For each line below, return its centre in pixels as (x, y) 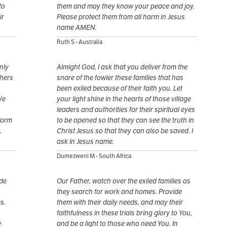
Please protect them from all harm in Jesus (121, 17)
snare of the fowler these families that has (120, 78)
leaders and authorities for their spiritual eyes (126, 110)
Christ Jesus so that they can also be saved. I (125, 131)
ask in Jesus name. (85, 142)
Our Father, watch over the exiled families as (124, 181)
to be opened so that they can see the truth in (125, 120)
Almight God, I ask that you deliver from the (122, 67)
